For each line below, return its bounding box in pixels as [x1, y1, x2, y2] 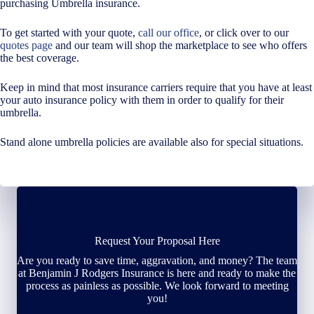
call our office [138, 26, 199, 39]
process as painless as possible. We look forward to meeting [25, 279, 289, 292]
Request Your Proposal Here [94, 234, 220, 247]
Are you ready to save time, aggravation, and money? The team [17, 254, 297, 266]
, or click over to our [199, 26, 289, 39]
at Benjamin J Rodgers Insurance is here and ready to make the [18, 266, 296, 279]
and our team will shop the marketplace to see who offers [53, 39, 307, 51]
